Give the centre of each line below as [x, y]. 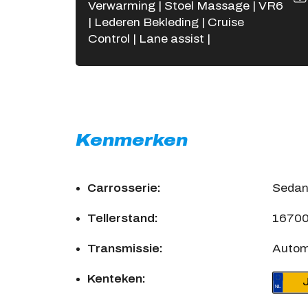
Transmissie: [125, 249]
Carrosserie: [124, 188]
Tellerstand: [122, 219]
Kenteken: [116, 279]
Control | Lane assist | [149, 39]
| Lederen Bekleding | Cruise [166, 23]
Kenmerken [131, 141]
